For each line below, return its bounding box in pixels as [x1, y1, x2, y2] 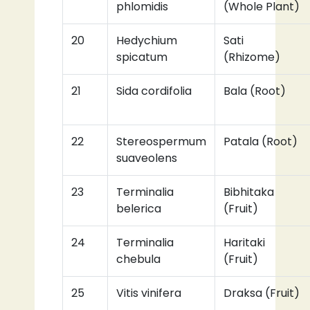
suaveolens [116, 150, 177, 167]
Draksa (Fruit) [224, 285, 300, 302]
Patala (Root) [224, 134, 298, 150]
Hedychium [116, 33, 177, 49]
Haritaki [224, 235, 265, 251]
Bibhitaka [224, 184, 274, 201]
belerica [116, 201, 161, 217]
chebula [116, 251, 161, 268]
